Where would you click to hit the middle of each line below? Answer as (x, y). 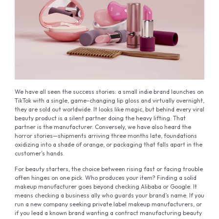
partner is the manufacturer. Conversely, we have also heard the (103, 127)
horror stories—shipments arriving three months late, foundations (106, 136)
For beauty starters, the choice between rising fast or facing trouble (109, 169)
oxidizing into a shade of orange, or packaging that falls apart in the (109, 145)
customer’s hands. (40, 153)
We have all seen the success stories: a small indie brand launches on (109, 92)
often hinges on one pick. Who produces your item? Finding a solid (106, 178)
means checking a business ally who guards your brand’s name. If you (109, 196)
